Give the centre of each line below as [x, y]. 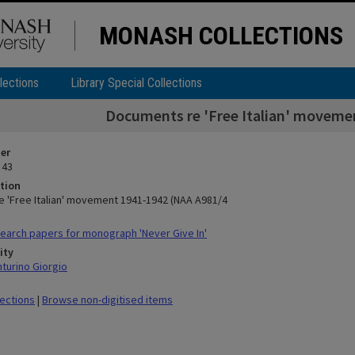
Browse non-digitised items [107, 300]
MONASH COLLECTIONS [221, 36]
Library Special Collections [136, 83]
